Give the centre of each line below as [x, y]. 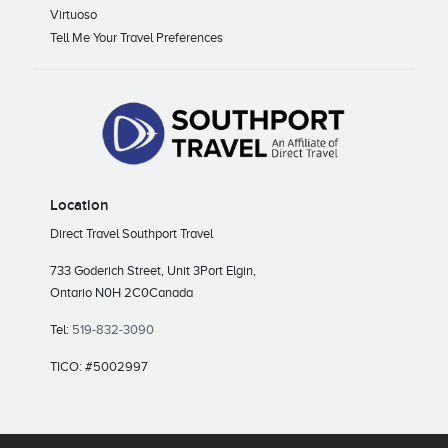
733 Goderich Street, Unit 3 [125, 271]
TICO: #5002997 [99, 367]
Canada [171, 293]
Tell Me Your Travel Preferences [136, 38]
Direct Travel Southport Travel [131, 234]
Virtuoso [73, 15]
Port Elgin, [228, 271]
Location [79, 206]
